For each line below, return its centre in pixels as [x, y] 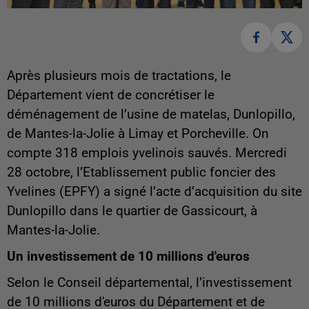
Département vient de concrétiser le [111, 96]
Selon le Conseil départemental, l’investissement [149, 283]
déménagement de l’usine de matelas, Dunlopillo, [151, 115]
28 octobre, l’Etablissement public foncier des [141, 173]
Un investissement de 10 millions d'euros [128, 257]
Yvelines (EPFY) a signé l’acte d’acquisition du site [154, 192]
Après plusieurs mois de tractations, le [119, 76]
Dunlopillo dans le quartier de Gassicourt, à [132, 211]
